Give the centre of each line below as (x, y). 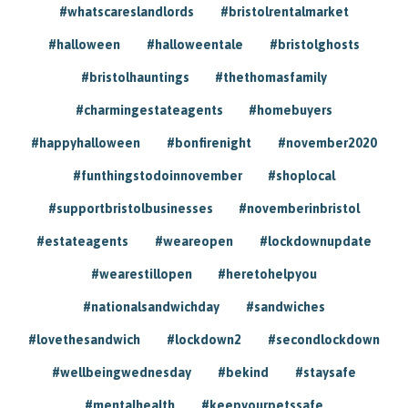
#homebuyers (291, 110)
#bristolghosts (314, 44)
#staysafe (325, 372)
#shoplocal (302, 175)
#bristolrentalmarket (284, 11)
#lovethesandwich (85, 339)
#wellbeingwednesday (122, 372)
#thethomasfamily (271, 77)
